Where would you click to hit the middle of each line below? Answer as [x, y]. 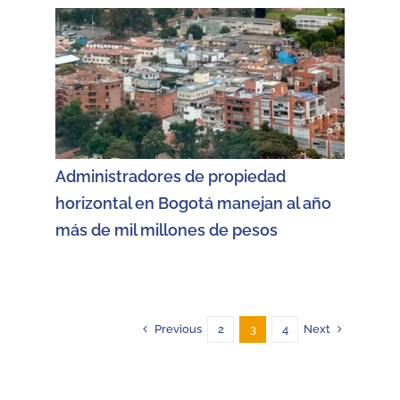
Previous [178, 329]
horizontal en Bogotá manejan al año [193, 204]
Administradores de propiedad [171, 177]
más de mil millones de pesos [167, 230]
